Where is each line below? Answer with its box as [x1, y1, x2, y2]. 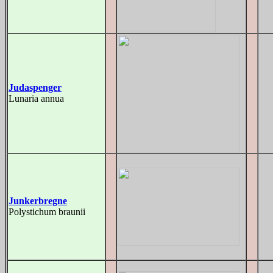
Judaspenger [9, 82, 62, 93]
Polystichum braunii [9, 207, 85, 217]
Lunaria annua [9, 93, 64, 104]
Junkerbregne [9, 196, 67, 206]
